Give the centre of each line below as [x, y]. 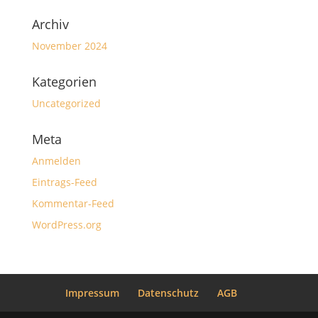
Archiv [50, 24]
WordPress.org [66, 225]
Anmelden [56, 161]
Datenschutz [168, 293]
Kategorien [64, 82]
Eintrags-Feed [64, 182]
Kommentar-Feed [73, 203]
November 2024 [69, 46]
